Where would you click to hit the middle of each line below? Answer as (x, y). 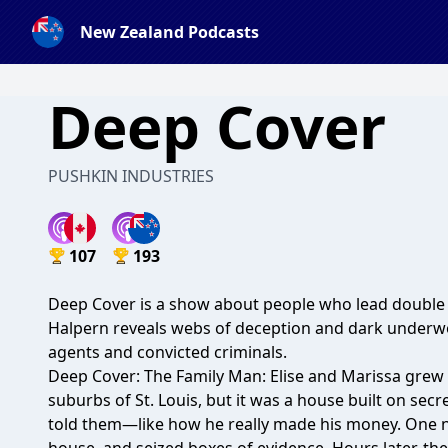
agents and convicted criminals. (169, 352)
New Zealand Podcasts (169, 32)
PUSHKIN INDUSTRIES (131, 176)
